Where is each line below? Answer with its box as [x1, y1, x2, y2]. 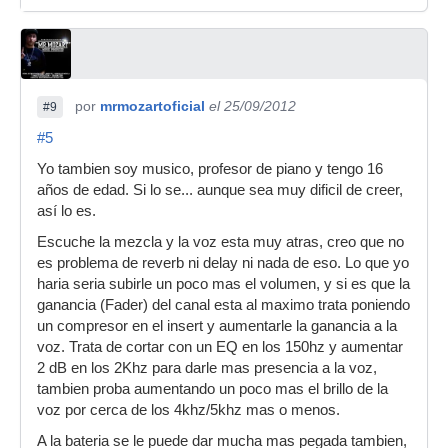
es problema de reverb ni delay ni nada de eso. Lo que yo [37, 255, 409, 271]
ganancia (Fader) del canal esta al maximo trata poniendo [37, 297, 410, 313]
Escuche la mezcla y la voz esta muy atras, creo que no [37, 234, 404, 250]
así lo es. [37, 203, 96, 219]
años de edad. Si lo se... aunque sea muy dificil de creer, [37, 182, 403, 198]
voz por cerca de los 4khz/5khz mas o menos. [37, 402, 340, 418]
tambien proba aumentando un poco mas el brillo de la [37, 381, 388, 397]
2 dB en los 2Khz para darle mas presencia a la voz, [37, 360, 377, 376]
